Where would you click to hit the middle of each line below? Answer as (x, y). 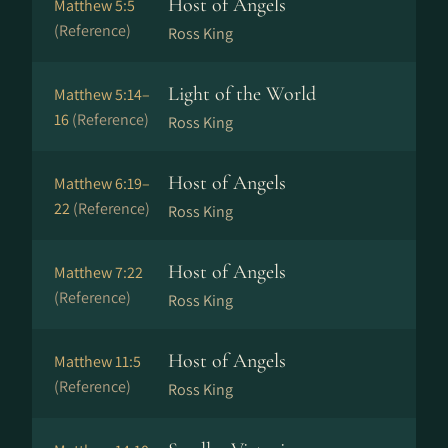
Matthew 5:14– (102, 94)
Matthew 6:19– (102, 183)
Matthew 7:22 (98, 272)
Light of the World (242, 94)
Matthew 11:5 (97, 361)
